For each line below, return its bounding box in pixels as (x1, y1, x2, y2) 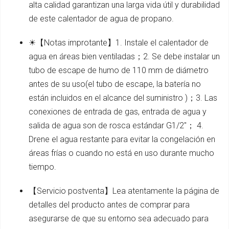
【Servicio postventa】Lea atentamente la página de (29, 186, 219, 196)
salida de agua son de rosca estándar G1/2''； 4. (29, 121, 203, 131)
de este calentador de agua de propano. (29, 14, 174, 24)
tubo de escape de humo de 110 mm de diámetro (29, 65, 209, 76)
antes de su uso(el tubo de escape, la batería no (29, 79, 201, 89)
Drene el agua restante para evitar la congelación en (29, 134, 215, 145)
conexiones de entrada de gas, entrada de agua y (29, 107, 207, 117)
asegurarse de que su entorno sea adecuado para (29, 214, 209, 224)
